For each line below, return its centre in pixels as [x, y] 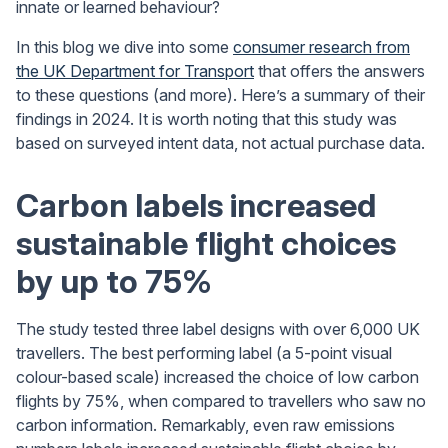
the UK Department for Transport [135, 71]
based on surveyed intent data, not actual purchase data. [220, 143]
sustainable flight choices [206, 243]
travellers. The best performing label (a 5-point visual [204, 353]
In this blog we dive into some [124, 47]
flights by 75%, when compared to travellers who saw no [221, 401]
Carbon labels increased [196, 205]
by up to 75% [114, 281]
